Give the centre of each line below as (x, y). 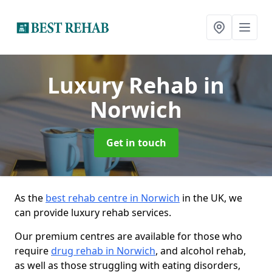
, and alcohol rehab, (201, 251)
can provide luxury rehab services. (93, 212)
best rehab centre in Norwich (113, 198)
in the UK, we (211, 198)
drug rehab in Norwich (103, 251)
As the (30, 198)
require (33, 251)
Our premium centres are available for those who (128, 236)
